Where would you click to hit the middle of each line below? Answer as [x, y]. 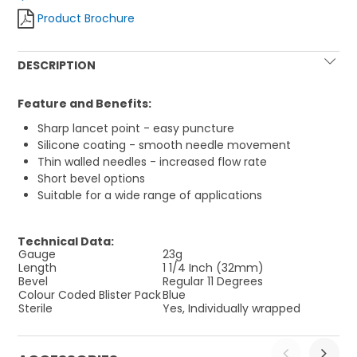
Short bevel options [92, 179]
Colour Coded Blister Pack [90, 295]
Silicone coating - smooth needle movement [165, 145]
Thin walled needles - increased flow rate [153, 162]
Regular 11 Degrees [213, 282]
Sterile [36, 309]
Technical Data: [66, 242]
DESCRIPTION [57, 66]
